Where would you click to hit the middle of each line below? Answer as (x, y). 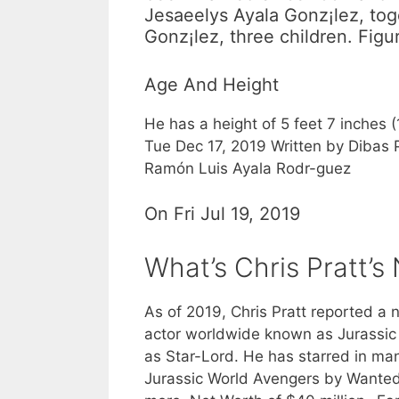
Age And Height (212, 85)
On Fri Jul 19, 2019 (222, 213)
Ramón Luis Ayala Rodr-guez (248, 169)
